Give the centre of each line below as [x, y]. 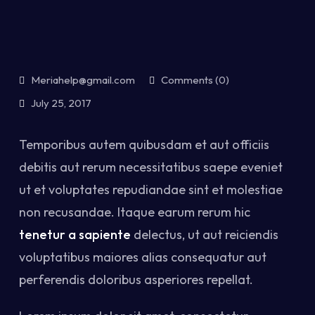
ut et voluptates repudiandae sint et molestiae [151, 189]
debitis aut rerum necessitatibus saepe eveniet [151, 167]
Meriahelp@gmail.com [83, 80]
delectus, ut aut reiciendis [205, 234]
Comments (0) [194, 80]
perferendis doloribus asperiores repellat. [136, 279]
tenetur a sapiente [75, 234]
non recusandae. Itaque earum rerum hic [135, 212]
